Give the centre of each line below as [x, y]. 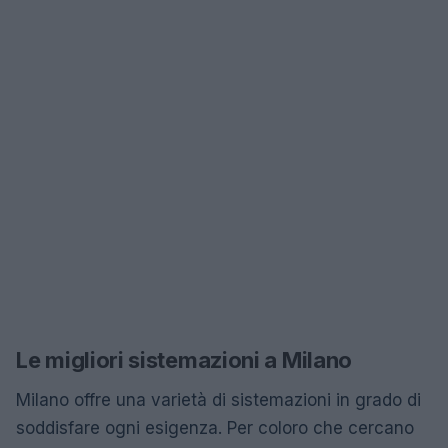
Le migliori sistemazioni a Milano [184, 359]
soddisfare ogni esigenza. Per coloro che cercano [215, 427]
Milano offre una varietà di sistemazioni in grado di [218, 399]
